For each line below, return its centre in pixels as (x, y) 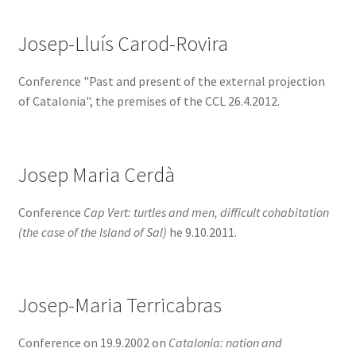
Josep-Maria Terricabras (120, 305)
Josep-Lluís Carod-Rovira (123, 44)
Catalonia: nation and (225, 342)
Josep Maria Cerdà (96, 174)
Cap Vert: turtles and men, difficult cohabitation (206, 212)
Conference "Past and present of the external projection (171, 81)
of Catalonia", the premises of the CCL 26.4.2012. (149, 101)
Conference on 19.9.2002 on (93, 342)
